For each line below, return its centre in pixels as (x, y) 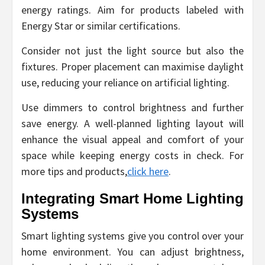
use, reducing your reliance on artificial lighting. (125, 82)
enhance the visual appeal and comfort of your (132, 139)
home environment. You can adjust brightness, (132, 251)
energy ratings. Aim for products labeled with (132, 9)
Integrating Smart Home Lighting (132, 198)
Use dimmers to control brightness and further (132, 107)
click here (148, 171)
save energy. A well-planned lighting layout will (132, 123)
